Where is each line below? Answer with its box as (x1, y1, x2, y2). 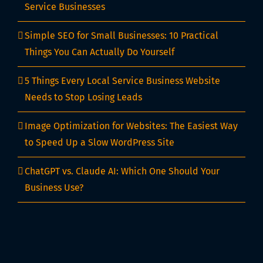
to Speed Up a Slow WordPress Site (25, 137, 174, 149)
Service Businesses (25, 1, 105, 13)
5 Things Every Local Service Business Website (25, 75, 220, 87)
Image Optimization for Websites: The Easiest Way (25, 120, 238, 132)
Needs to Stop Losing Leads (25, 92, 142, 103)
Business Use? (25, 182, 83, 194)
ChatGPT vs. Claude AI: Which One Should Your (25, 166, 220, 177)
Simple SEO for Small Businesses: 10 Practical (25, 30, 218, 42)
